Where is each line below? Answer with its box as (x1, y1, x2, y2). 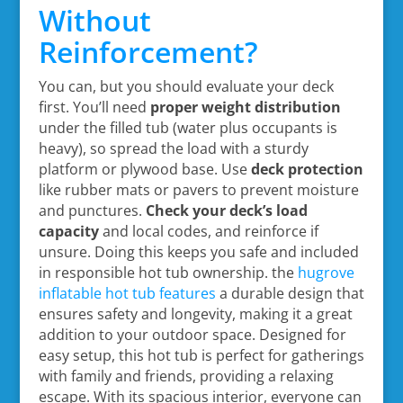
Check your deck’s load (145, 200, 308, 220)
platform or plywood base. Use (38, 158, 251, 179)
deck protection (250, 158, 363, 179)
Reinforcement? (38, 31, 258, 71)
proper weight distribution (149, 96, 341, 117)
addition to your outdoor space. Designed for (38, 324, 346, 345)
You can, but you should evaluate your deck (38, 76, 334, 96)
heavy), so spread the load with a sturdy (38, 138, 309, 158)
